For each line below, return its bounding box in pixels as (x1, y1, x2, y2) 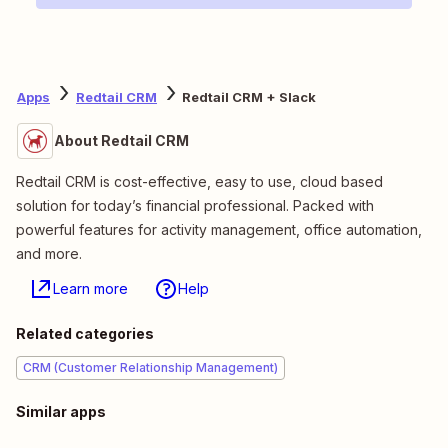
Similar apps (16, 403, 106, 421)
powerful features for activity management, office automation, (16, 221, 422, 239)
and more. (16, 245, 82, 263)
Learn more (53, 280, 128, 298)
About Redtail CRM (54, 132, 189, 150)
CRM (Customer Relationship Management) (23, 360, 278, 376)
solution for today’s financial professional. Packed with (16, 197, 374, 215)
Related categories (16, 325, 154, 343)
